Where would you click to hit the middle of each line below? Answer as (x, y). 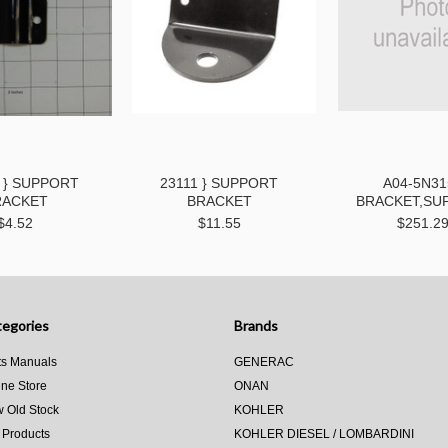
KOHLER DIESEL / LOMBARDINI (324, 434)
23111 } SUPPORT (219, 183)
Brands (256, 325)
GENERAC (264, 362)
